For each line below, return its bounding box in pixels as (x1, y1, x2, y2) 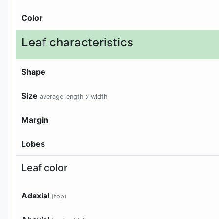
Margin (22, 114, 48, 125)
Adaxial (22, 190, 51, 200)
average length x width (40, 92, 108, 100)
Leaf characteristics (22, 35, 133, 49)
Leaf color (22, 161, 67, 174)
